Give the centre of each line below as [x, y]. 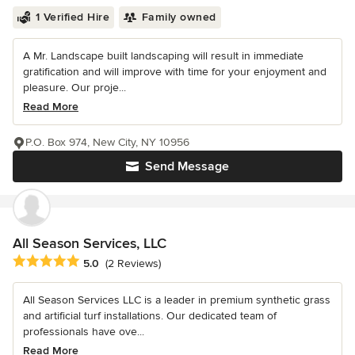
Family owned [179, 17]
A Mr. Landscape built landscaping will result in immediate [163, 56]
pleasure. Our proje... [74, 88]
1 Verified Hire [72, 17]
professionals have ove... [84, 332]
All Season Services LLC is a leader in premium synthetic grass [177, 300]
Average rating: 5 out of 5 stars [97, 262]
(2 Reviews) [133, 263]
